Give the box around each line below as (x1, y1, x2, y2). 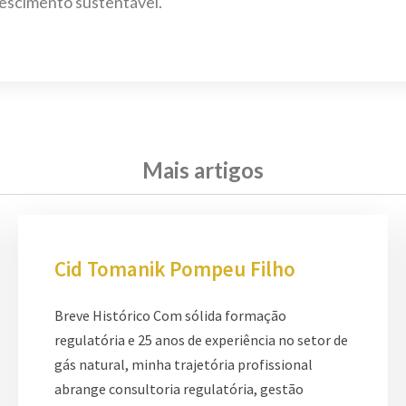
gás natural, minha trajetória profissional (54, 354, 313, 373)
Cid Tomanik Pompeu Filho (54, 255, 295, 282)
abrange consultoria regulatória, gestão (54, 379, 304, 398)
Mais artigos (142, 156, 264, 183)
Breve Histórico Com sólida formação (54, 305, 286, 324)
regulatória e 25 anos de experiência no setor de (54, 330, 348, 349)
